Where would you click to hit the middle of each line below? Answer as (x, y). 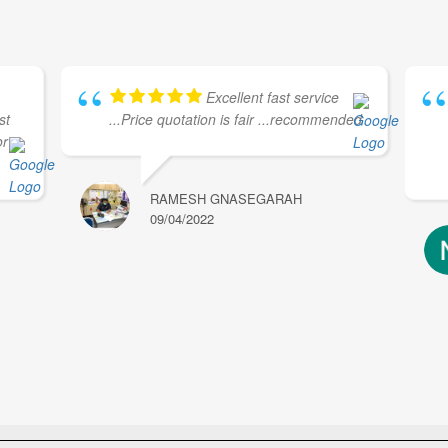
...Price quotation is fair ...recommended (235, 119)
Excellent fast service (272, 97)
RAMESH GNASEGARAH (225, 198)
